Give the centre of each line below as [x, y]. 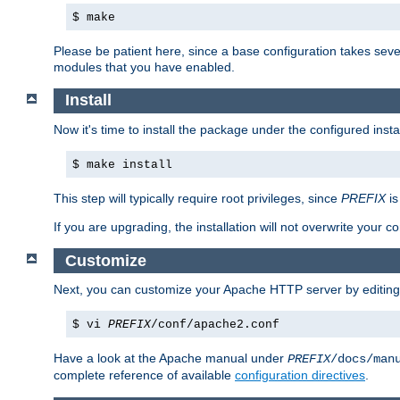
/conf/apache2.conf [215, 325]
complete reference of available [144, 375]
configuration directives [300, 375]
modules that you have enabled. [144, 67]
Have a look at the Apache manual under [171, 358]
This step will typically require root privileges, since [197, 198]
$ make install [122, 165]
